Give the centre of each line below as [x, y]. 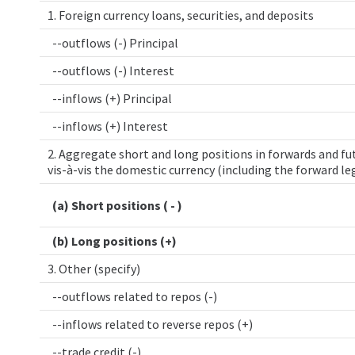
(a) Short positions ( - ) [115, 205]
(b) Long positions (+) [112, 241]
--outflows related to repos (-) [132, 296]
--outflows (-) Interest [111, 71]
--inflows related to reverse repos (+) [150, 324]
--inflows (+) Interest [108, 126]
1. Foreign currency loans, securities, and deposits [181, 15]
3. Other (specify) [94, 269]
